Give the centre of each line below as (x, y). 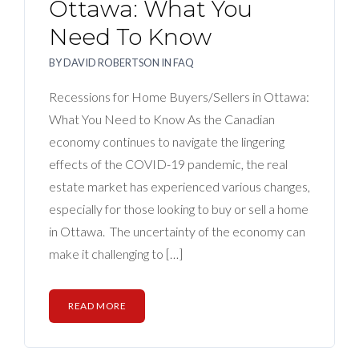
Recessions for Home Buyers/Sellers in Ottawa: (179, 97)
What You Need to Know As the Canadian (162, 119)
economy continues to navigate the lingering (167, 142)
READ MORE (97, 306)
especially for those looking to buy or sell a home (179, 209)
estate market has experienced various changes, (179, 187)
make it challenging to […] (116, 254)
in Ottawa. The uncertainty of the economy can (177, 232)
